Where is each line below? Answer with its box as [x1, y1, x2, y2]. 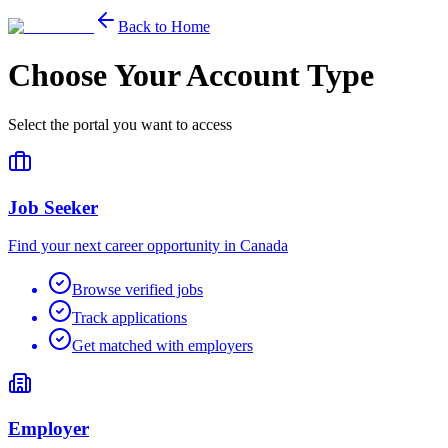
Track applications [72, 309, 187, 327]
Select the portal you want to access [8, 115, 232, 133]
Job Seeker [8, 196, 98, 218]
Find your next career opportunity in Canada [8, 237, 288, 255]
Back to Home [118, 18, 210, 35]
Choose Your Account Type [8, 57, 374, 94]
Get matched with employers [72, 337, 253, 355]
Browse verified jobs [72, 281, 203, 299]
